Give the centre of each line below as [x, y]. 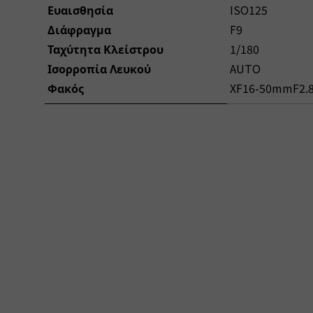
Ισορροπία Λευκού [99, 68]
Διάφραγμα [79, 29]
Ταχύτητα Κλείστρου [105, 49]
